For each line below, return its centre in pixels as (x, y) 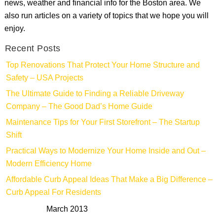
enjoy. (15, 29)
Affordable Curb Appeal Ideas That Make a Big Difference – (109, 180)
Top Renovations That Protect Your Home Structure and (103, 66)
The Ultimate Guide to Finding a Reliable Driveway (95, 94)
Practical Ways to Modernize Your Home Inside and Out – (106, 151)
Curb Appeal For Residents (53, 193)
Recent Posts (33, 49)
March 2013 (67, 210)
